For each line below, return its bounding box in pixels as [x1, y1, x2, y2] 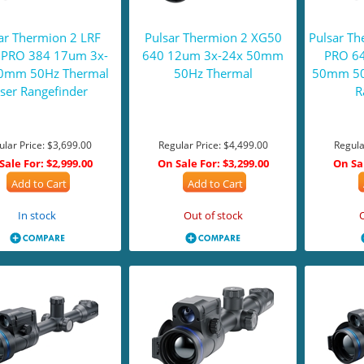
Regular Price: [158, 138, 221, 152]
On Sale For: [157, 156, 220, 171]
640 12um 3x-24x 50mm [142, 47, 284, 63]
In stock [18, 208, 57, 223]
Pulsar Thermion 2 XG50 [144, 29, 282, 45]
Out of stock [183, 208, 243, 223]
